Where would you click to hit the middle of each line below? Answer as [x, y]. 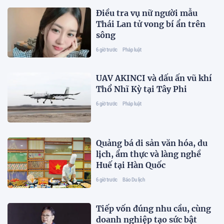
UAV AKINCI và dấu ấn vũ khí [154, 78]
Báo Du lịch [134, 179]
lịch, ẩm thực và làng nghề [149, 154]
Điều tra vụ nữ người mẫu [147, 13]
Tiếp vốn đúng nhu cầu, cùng [154, 208]
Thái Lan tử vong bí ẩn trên [151, 24]
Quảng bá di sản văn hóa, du [152, 143]
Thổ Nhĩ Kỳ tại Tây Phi [142, 89]
